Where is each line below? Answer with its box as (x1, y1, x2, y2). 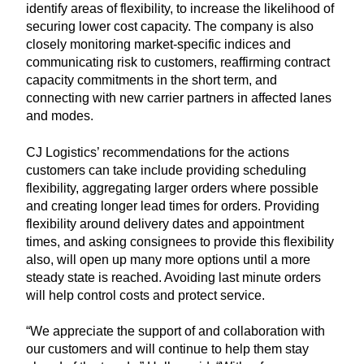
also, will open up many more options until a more (26, 252, 310, 266)
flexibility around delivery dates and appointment (26, 216, 304, 231)
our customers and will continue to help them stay (26, 342, 309, 357)
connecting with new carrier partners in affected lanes (26, 91, 331, 106)
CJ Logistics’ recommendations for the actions (26, 145, 289, 159)
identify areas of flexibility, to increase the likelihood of (26, 2, 334, 16)
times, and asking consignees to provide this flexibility (26, 234, 334, 249)
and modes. (26, 109, 93, 123)
